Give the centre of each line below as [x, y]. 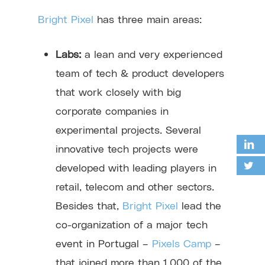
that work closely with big [119, 91]
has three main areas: [148, 18]
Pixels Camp [182, 243]
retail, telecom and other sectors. [135, 186]
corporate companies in [112, 110]
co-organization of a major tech [132, 224]
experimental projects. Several [129, 129]
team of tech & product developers [140, 72]
